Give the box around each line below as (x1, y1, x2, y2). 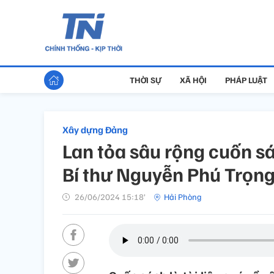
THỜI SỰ (129, 75, 161, 85)
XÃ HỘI (179, 75, 207, 85)
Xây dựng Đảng (62, 124, 128, 136)
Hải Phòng (164, 191, 202, 202)
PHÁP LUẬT (224, 75, 267, 85)
